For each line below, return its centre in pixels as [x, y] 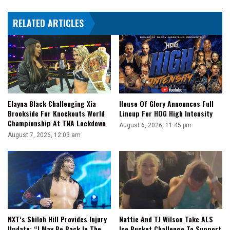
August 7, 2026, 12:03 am [44, 135]
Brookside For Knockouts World [56, 113]
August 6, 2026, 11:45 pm [155, 125]
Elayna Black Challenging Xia [52, 103]
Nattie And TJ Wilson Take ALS [166, 219]
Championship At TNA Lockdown [57, 123]
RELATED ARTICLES [48, 23]
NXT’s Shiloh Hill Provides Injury [57, 219]
